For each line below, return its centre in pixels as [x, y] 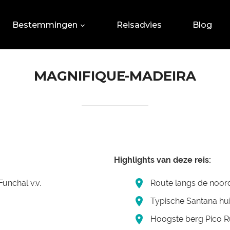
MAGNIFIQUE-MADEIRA [115, 76]
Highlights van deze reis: [163, 160]
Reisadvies [139, 25]
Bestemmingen [45, 25]
